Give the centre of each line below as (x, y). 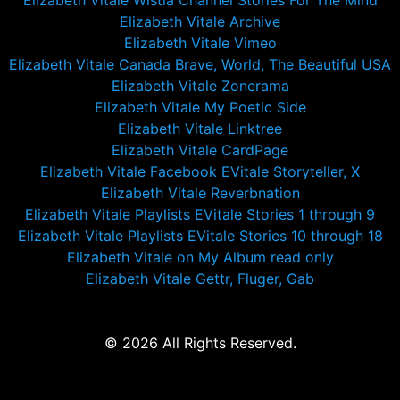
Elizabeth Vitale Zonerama (200, 86)
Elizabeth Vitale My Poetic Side (200, 107)
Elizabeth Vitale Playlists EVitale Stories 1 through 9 (200, 214)
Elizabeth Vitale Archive (200, 21)
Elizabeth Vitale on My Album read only (200, 257)
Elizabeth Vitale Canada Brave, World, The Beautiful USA (200, 64)
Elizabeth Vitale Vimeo (200, 43)
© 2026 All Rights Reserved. (200, 343)
